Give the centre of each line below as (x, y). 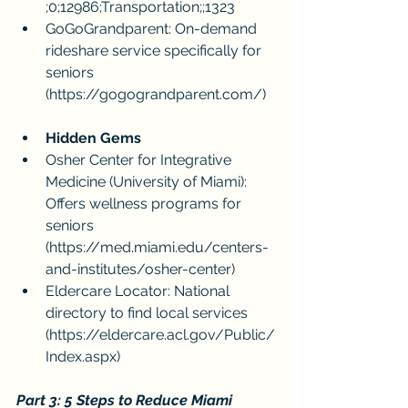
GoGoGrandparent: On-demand (153, 29)
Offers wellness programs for (145, 204)
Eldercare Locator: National (139, 291)
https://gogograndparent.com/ (156, 95)
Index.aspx (81, 357)
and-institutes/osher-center (138, 270)
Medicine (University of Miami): (148, 182)
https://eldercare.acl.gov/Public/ (162, 335)
